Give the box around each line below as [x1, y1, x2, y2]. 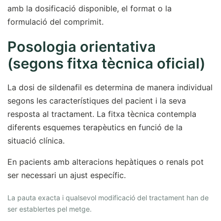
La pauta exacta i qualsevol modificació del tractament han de [7, 193, 209, 202]
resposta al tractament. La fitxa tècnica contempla [7, 109, 196, 119]
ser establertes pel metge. [7, 205, 92, 213]
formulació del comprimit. [7, 17, 104, 27]
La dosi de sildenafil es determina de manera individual [7, 82, 213, 92]
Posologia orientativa [7, 38, 156, 55]
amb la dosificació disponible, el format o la [7, 3, 172, 13]
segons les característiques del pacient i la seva [7, 96, 186, 106]
